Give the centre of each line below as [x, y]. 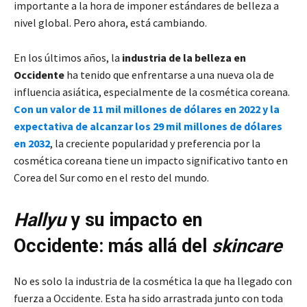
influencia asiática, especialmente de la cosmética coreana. [152, 91]
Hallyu [40, 220]
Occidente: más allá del [113, 246]
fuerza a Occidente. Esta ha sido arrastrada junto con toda [148, 298]
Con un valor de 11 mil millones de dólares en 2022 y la [147, 109]
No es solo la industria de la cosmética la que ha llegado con [153, 281]
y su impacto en [134, 220]
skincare [247, 246]
